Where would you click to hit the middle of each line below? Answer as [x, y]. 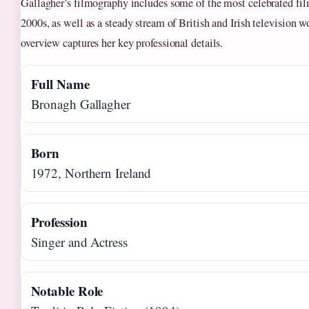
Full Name [60, 84]
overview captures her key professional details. [122, 43]
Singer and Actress [79, 242]
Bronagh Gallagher [80, 104]
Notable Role [67, 291]
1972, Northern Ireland [91, 173]
